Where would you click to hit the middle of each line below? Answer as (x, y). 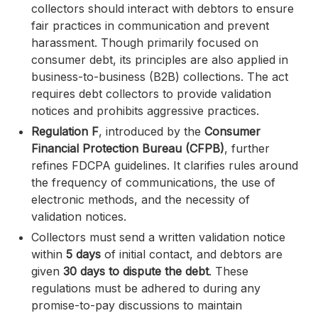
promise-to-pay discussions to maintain (137, 306)
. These (229, 272)
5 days (85, 254)
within (49, 254)
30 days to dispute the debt (136, 272)
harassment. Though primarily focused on (145, 43)
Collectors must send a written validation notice (158, 237)
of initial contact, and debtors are (193, 254)
